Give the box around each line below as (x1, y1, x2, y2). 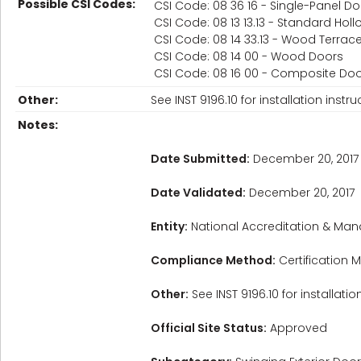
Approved (267, 320, 327, 336)
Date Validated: (151, 185, 246, 201)
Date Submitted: (151, 151, 250, 167)
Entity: (151, 218, 188, 234)
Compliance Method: (151, 252, 276, 268)
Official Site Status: (151, 320, 267, 336)
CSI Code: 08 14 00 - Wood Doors (154, 48, 343, 64)
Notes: (18, 117, 58, 133)
